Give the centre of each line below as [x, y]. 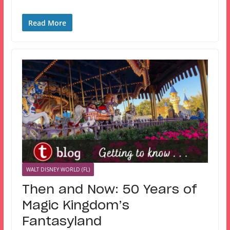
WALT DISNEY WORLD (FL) [58, 170]
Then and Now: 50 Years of [109, 190]
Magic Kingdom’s [75, 206]
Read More [47, 23]
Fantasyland [62, 222]
